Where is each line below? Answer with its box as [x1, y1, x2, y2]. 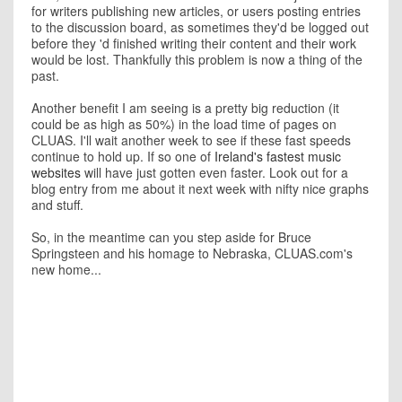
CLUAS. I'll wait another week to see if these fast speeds [31, 131, 351, 149]
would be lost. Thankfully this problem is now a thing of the [31, 50, 363, 68]
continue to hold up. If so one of [31, 147, 214, 165]
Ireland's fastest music [214, 147, 341, 165]
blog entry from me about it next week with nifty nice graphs [31, 179, 369, 197]
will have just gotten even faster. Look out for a [81, 163, 348, 181]
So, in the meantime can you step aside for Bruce [31, 228, 311, 246]
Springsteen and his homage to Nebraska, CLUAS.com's [31, 244, 353, 262]
